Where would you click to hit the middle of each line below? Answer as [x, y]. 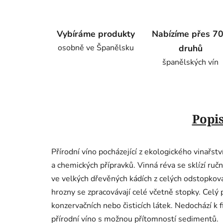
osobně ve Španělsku [96, 48]
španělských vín [190, 62]
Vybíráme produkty [96, 34]
